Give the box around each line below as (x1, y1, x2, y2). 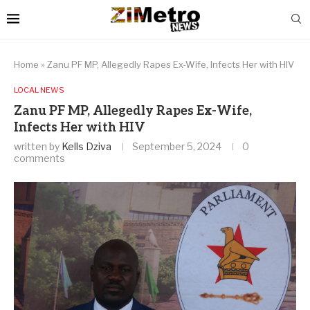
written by (14, 140, 62, 152)
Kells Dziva (62, 140, 111, 152)
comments (14, 152, 65, 164)
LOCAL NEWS (14, 85, 64, 95)
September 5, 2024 (132, 140, 221, 152)
